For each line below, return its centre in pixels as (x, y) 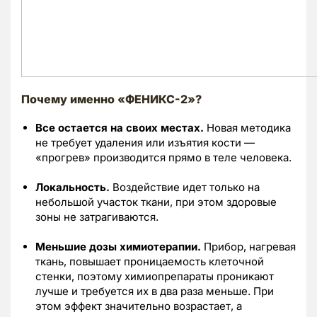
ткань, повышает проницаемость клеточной (150, 261)
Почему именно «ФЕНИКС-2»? (111, 99)
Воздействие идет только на (186, 187)
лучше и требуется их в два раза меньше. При (155, 291)
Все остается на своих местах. (121, 127)
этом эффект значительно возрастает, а (139, 306)
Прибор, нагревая (250, 246)
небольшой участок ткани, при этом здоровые (156, 202)
